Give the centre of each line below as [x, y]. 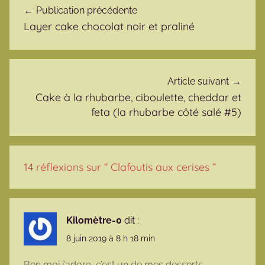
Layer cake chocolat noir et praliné [109, 26]
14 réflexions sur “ [67, 167]
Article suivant [198, 82]
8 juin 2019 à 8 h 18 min [111, 239]
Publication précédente [87, 10]
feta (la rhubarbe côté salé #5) [166, 112]
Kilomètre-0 [94, 220]
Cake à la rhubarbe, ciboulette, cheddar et [138, 98]
